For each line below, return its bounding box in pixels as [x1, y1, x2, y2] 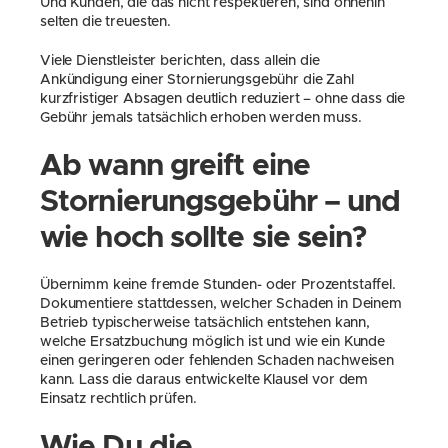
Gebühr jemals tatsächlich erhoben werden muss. [40, 111, 362, 125]
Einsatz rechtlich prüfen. [40, 392, 197, 406]
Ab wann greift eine [40, 151, 310, 181]
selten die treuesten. [40, 15, 172, 29]
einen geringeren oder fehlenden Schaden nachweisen [40, 354, 394, 368]
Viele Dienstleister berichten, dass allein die [40, 54, 320, 68]
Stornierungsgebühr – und [40, 187, 401, 217]
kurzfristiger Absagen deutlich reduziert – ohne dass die [40, 92, 406, 106]
